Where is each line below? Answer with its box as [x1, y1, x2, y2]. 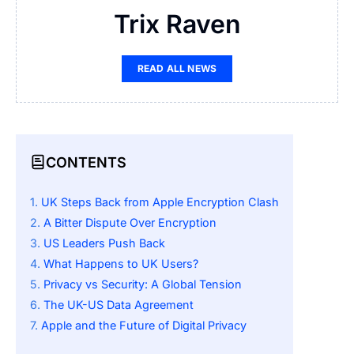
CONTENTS [46, 153, 126, 171]
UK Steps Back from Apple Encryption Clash [41, 195, 279, 209]
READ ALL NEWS [137, 62, 217, 75]
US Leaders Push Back [43, 236, 165, 250]
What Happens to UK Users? [43, 257, 198, 271]
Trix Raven [113, 9, 241, 40]
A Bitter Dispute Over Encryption [43, 216, 217, 230]
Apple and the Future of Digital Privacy [41, 318, 247, 333]
